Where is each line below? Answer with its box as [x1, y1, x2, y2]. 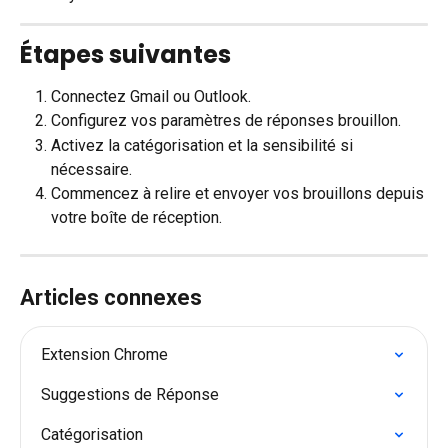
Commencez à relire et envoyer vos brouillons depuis [51, 183, 428, 203]
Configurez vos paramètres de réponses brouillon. [51, 111, 401, 131]
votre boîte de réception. [51, 207, 222, 227]
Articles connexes [20, 284, 202, 310]
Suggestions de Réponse [41, 384, 219, 404]
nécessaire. [51, 159, 132, 179]
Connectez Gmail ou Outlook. [51, 87, 251, 106]
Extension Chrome [41, 344, 168, 364]
